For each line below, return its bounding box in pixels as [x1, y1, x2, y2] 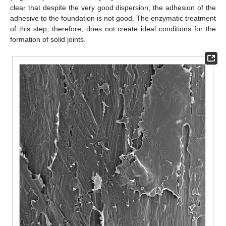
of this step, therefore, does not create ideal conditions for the [10, 25, 216, 33]
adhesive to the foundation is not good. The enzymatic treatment [10, 14, 216, 23]
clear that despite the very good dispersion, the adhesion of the [10, 4, 216, 12]
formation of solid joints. [10, 35, 86, 44]
